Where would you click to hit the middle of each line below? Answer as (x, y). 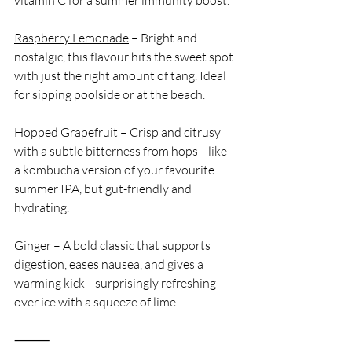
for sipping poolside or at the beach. (110, 94)
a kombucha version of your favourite (115, 169)
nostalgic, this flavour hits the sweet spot (125, 56)
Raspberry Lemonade (71, 37)
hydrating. (42, 207)
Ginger (33, 245)
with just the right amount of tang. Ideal (121, 75)
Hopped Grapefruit (66, 132)
